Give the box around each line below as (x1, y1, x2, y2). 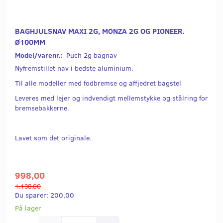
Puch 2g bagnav (66, 50, 117, 60)
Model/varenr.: (15, 50, 64, 60)
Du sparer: (15, 190, 50, 200)
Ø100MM (15, 36, 45, 47)
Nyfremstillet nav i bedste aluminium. (15, 63, 133, 73)
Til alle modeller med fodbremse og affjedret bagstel (15, 78, 181, 88)
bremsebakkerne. (15, 103, 69, 113)
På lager (15, 203, 41, 213)
